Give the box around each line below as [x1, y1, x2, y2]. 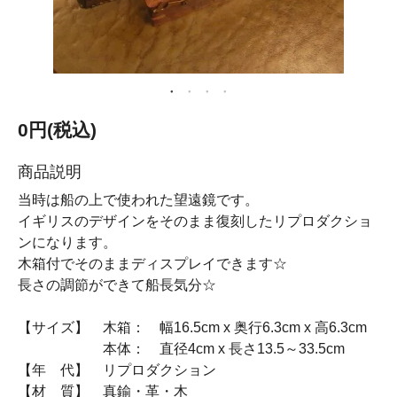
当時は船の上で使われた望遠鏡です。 [18, 192, 259, 207]
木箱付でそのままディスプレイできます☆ [18, 256, 287, 271]
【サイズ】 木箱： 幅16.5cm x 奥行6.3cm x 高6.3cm [18, 320, 367, 335]
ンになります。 [18, 235, 117, 250]
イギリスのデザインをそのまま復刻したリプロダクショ [18, 214, 372, 229]
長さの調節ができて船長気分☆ [18, 277, 216, 292]
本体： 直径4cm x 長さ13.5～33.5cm [18, 341, 345, 356]
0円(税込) [18, 120, 97, 140]
